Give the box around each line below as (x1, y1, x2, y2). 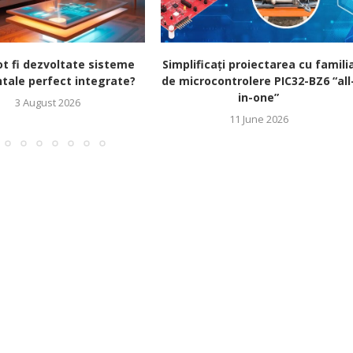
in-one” (238, 90, 279, 106)
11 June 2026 (229, 112, 288, 127)
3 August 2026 (14, 95, 80, 110)
